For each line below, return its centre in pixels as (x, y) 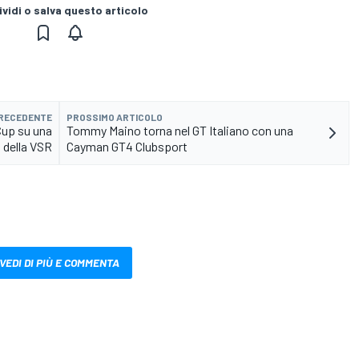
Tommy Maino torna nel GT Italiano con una (180, 131)
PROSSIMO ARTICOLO (115, 117)
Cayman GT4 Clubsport (127, 147)
